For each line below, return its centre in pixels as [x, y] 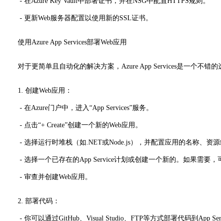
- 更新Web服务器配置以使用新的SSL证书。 [78, 18]
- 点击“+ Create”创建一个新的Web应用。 [73, 125]
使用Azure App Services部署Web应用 [72, 42]
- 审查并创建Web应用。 [48, 177]
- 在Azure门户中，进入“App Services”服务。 [78, 108]
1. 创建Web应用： [45, 90]
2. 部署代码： [39, 201]
